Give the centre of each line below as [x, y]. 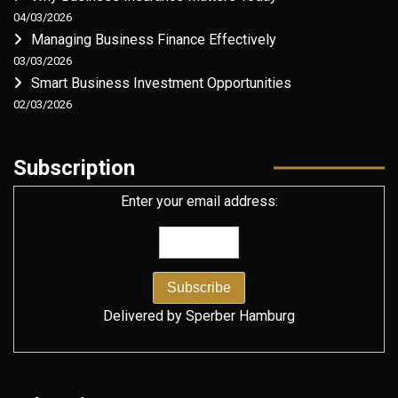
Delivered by [144, 315]
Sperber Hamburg [240, 315]
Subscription [74, 167]
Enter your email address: [199, 201]
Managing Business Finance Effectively [154, 39]
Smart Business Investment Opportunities [161, 83]
